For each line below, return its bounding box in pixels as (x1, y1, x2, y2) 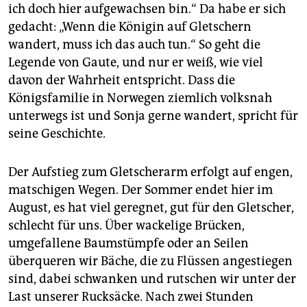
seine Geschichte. (8, 125, 106, 141)
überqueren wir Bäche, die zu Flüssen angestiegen (8, 253, 293, 269)
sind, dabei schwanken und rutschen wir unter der (8, 271, 296, 286)
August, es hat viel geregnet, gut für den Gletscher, (8, 199, 294, 215)
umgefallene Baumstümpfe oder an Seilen (8, 235, 249, 251)
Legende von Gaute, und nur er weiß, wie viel (8, 54, 263, 70)
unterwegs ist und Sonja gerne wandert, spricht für (8, 108, 298, 123)
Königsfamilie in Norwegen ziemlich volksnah (8, 90, 272, 106)
